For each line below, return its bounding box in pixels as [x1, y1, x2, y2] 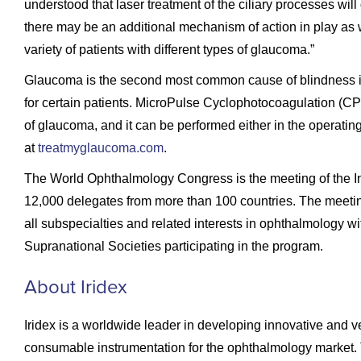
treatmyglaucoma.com [38, 140, 164, 155]
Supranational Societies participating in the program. [24, 239, 323, 253]
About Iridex [24, 272, 127, 300]
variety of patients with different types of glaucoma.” [24, 42, 314, 56]
